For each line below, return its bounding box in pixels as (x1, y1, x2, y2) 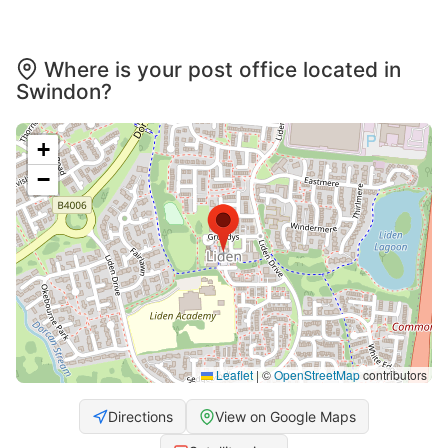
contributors (360, 366, 427, 384)
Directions (108, 408, 173, 426)
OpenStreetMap (274, 366, 360, 384)
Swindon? (16, 79, 112, 105)
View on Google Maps (215, 408, 356, 426)
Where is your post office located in (44, 57, 401, 83)
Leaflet (213, 366, 253, 384)
